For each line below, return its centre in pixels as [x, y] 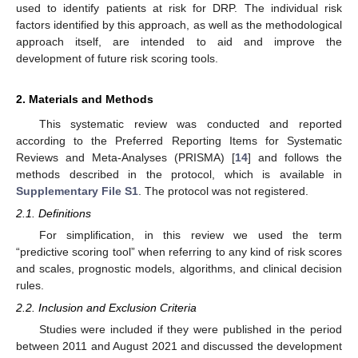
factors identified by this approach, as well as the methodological [179, 24]
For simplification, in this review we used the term [190, 235]
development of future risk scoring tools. [117, 58]
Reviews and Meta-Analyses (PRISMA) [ [125, 157]
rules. [30, 286]
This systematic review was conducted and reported [190, 123]
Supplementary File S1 [77, 191]
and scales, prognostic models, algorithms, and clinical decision [179, 269]
